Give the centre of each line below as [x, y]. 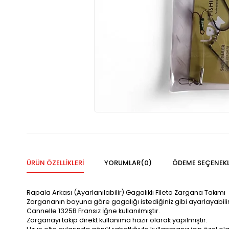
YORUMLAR [122, 163]
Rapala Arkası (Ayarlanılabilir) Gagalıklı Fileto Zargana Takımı [126, 193]
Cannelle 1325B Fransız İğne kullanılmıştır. [93, 211]
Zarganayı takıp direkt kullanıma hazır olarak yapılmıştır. [117, 220]
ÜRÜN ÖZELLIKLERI [55, 163]
